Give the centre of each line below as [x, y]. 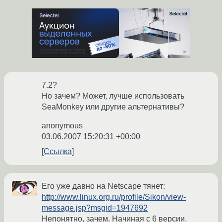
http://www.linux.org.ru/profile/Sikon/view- [114, 197]
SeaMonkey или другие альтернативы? [113, 107]
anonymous [62, 126]
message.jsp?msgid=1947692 [95, 208]
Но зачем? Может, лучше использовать [113, 96]
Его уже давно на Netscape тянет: [103, 186]
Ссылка [58, 152]
